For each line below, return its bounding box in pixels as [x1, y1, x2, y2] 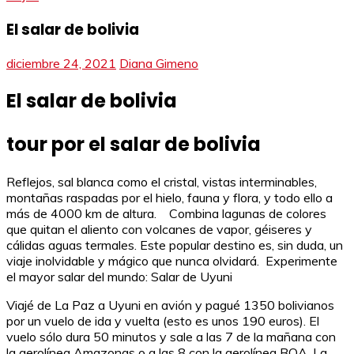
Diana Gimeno [119, 55, 198, 72]
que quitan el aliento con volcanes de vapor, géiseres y [6, 221, 312, 238]
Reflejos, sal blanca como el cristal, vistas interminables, [6, 174, 317, 190]
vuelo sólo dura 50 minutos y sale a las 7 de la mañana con [6, 329, 336, 345]
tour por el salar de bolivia [6, 131, 261, 158]
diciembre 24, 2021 [6, 55, 116, 72]
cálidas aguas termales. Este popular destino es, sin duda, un [6, 237, 343, 254]
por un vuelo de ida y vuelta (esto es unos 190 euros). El [6, 313, 319, 330]
